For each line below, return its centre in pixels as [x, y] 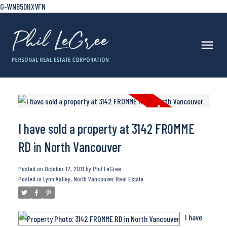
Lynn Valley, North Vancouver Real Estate [93, 179]
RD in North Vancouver [70, 147]
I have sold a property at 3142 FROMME [106, 129]
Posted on [31, 169]
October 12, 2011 [64, 169]
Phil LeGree [107, 169]
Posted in [30, 179]
